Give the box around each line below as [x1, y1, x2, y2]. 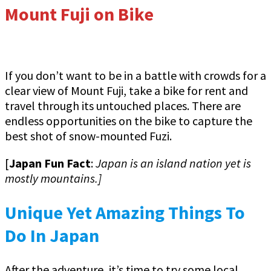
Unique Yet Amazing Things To [5, 201, 245, 224]
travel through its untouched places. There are [5, 98, 241, 114]
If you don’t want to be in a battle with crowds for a [5, 68, 266, 83]
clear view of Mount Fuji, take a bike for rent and [5, 83, 248, 99]
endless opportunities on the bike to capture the [5, 113, 252, 129]
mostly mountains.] [5, 171, 102, 186]
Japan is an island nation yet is [96, 155, 251, 171]
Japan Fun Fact [9, 155, 91, 171]
